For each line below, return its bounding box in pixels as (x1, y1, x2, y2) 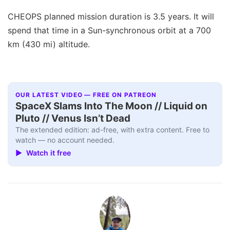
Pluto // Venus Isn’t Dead (15, 112, 131, 125)
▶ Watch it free (15, 148, 71, 157)
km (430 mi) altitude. (8, 39, 90, 49)
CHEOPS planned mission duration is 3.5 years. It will (8, 11, 214, 22)
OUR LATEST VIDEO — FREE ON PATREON (15, 91, 157, 99)
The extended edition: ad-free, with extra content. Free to (15, 125, 210, 135)
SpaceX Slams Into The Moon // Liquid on (15, 100, 208, 112)
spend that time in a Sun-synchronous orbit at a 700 (8, 25, 211, 35)
